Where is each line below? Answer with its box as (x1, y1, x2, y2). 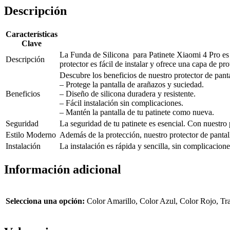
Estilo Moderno (6, 130, 56, 139)
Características (6, 29, 57, 39)
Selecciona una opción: (6, 196, 85, 205)
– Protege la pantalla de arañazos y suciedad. (60, 80, 204, 89)
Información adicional (4, 162, 121, 176)
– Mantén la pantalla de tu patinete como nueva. (60, 107, 214, 117)
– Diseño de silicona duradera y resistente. (60, 89, 196, 98)
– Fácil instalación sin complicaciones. (60, 98, 183, 107)
